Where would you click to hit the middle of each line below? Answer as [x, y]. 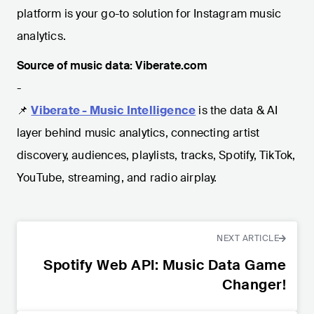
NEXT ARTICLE [248, 238]
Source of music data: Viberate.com [112, 65]
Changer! [254, 284]
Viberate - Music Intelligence [114, 110]
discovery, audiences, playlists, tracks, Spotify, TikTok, [156, 155]
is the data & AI [238, 110]
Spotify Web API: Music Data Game [165, 265]
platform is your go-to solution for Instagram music [149, 13]
